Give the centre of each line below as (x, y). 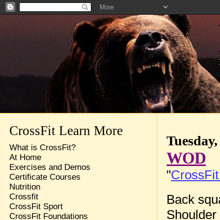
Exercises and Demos (50, 167)
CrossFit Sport (36, 206)
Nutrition (25, 187)
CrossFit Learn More (66, 131)
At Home (25, 157)
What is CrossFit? (42, 148)
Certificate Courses (45, 177)
